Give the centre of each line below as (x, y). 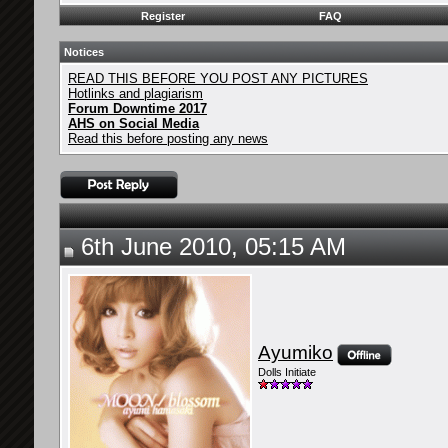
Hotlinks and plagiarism (135, 93)
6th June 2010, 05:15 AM (210, 247)
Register (163, 16)
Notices (84, 52)
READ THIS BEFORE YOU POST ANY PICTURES (218, 78)
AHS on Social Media (133, 123)
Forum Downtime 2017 (137, 108)
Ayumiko (295, 352)
